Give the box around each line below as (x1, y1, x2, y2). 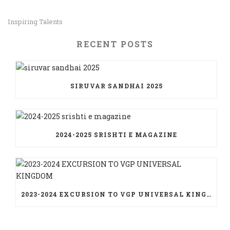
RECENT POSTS (76, 39, 154, 49)
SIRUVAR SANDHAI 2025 (70, 81, 163, 90)
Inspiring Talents (8, 17, 63, 26)
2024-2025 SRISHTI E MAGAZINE (55, 130, 177, 139)
